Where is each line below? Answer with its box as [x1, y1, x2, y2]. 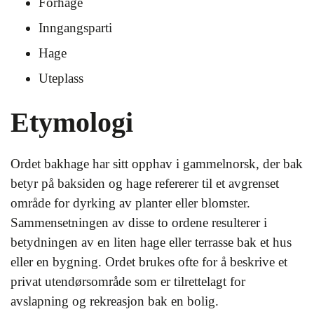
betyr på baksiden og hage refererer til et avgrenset [11, 176, 279, 191]
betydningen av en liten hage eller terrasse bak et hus [11, 235, 292, 250]
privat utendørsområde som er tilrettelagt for [11, 274, 245, 289]
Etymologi [11, 107, 133, 138]
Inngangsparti [39, 20, 112, 35]
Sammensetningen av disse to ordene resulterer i [11, 215, 267, 230]
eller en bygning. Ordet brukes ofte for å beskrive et [11, 254, 287, 269]
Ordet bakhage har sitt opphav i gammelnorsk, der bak [11, 156, 303, 171]
